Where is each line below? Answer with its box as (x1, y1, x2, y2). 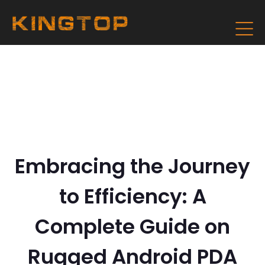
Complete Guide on (35, 212, 230, 241)
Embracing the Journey (15, 152, 250, 180)
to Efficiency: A (59, 182, 206, 211)
